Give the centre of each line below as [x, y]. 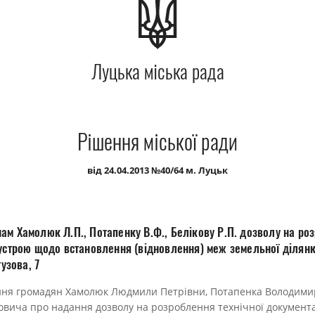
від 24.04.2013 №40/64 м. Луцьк [157, 171]
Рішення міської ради [157, 142]
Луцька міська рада [157, 72]
